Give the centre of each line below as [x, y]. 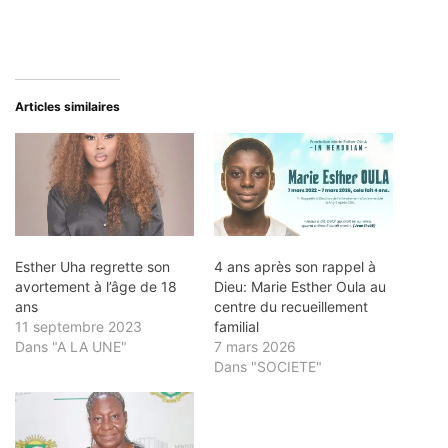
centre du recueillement [291, 306]
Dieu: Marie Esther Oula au [300, 286]
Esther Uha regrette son [92, 266]
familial [236, 326]
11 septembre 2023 [78, 326]
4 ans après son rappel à [295, 266]
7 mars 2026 [255, 346]
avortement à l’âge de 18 [96, 286]
